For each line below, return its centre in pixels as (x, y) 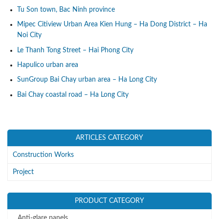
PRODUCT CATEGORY (109, 201)
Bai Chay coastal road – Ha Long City (73, 95)
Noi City (29, 35)
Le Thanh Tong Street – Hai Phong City (75, 50)
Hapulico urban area (48, 65)
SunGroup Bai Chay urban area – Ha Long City (87, 80)
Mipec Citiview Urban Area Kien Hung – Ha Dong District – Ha (112, 25)
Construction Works (43, 155)
